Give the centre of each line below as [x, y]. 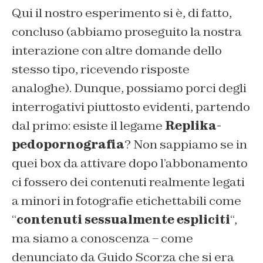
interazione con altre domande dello [117, 51]
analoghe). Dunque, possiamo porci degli [129, 88]
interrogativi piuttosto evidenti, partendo [131, 107]
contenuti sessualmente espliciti [123, 220]
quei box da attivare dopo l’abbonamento [130, 163]
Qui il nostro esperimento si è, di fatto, [122, 13]
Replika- [193, 126]
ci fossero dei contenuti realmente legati [128, 182]
